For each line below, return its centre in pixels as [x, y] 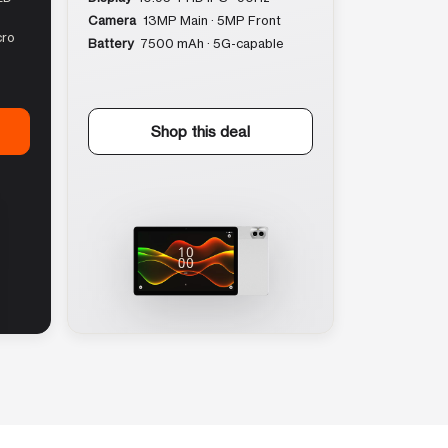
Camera [112, 20]
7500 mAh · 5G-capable [210, 43]
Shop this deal [200, 131]
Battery [110, 43]
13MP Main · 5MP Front [210, 20]
